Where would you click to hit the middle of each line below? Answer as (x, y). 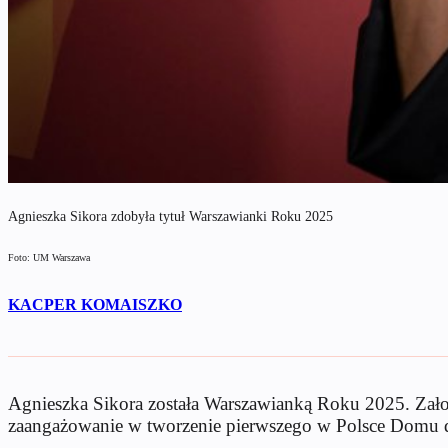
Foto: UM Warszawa (49, 257)
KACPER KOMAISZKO (95, 304)
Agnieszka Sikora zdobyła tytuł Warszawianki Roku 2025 (170, 216)
